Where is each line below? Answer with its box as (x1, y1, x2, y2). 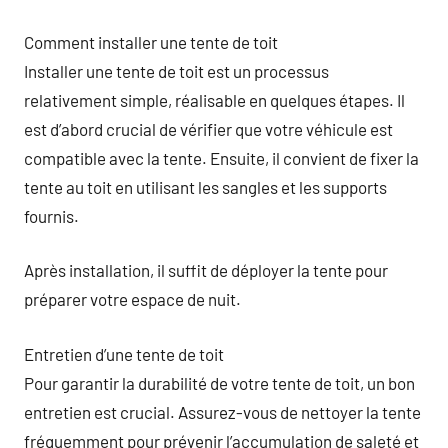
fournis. (24, 205, 79, 226)
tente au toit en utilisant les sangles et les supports (24, 176, 387, 197)
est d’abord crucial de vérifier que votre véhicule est (24, 118, 393, 139)
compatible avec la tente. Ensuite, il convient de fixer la (24, 147, 419, 168)
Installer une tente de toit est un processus (24, 60, 329, 81)
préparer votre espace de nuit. (24, 289, 241, 309)
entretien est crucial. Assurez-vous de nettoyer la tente (24, 401, 421, 422)
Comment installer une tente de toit (24, 31, 278, 52)
